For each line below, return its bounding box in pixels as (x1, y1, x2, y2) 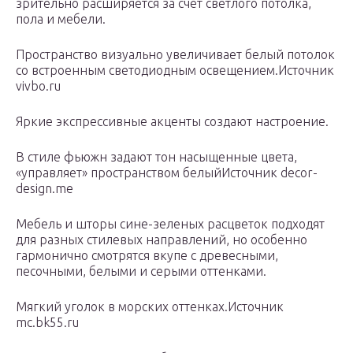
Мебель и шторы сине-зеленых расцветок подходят (16, 217, 325, 232)
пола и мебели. (16, 12, 106, 27)
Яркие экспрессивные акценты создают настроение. (16, 114, 329, 129)
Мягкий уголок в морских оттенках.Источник (16, 299, 284, 314)
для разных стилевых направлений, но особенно (16, 232, 307, 247)
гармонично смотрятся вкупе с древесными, (16, 248, 278, 263)
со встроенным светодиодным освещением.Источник (16, 63, 334, 78)
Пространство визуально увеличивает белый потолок (16, 47, 335, 62)
